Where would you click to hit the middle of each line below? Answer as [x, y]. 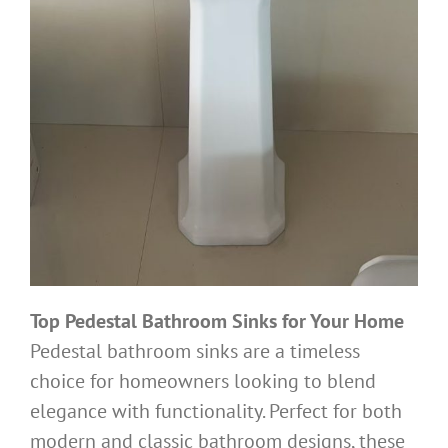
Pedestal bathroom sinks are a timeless [195, 350]
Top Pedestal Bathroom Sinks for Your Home [217, 320]
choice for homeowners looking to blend [203, 380]
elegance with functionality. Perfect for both [216, 410]
